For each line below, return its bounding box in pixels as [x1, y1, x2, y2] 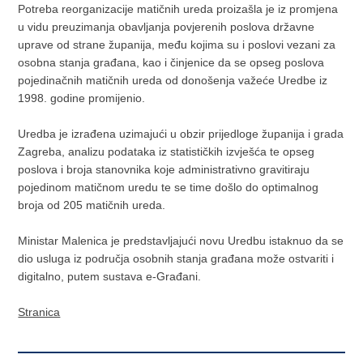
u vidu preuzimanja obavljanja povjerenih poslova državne [18, 19, 315, 33]
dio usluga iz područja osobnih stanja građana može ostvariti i [18, 251, 335, 265]
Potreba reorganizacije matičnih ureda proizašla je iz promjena [18, 2, 339, 15]
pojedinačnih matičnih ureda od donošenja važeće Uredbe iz [18, 73, 328, 87]
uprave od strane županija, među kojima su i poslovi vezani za [18, 37, 336, 51]
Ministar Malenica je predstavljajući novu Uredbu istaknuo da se [18, 233, 344, 247]
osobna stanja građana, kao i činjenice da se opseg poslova [18, 55, 325, 69]
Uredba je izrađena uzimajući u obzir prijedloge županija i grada [18, 126, 344, 140]
